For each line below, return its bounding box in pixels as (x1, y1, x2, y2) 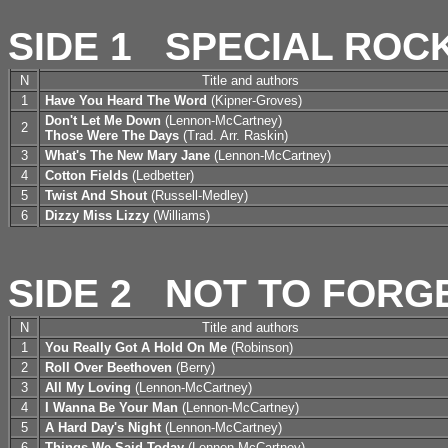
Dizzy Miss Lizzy (45, 208, 149, 223)
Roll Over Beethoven (45, 360, 172, 375)
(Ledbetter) (128, 168, 194, 183)
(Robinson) (227, 340, 293, 355)
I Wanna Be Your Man (45, 400, 178, 415)
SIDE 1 (8, 25, 132, 68)
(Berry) (172, 360, 215, 375)
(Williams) (149, 208, 210, 223)
